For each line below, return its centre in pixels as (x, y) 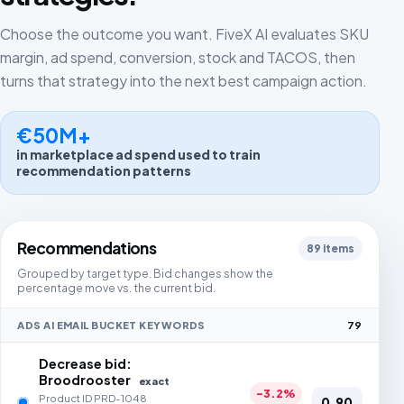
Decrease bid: (86, 364)
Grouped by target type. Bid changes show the (146, 273)
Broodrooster (87, 380)
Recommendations (87, 248)
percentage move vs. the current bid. (117, 287)
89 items (330, 249)
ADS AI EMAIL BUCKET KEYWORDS (111, 325)
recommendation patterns (104, 171)
